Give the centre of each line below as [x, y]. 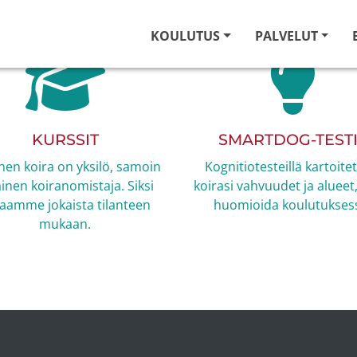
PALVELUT [286, 36]
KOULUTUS [185, 36]
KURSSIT [65, 139]
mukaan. [65, 224]
